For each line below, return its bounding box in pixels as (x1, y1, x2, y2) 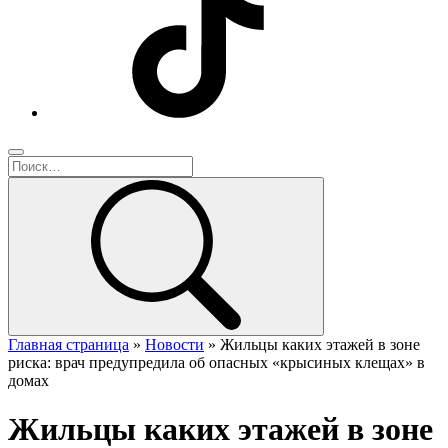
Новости (145, 336, 204, 353)
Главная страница (8, 336, 129, 353)
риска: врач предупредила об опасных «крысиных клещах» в (8, 354, 425, 371)
